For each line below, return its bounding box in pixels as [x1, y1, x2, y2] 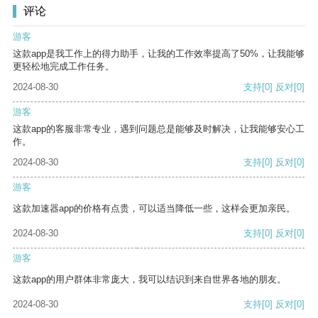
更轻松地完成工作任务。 [13, 61, 114, 72]
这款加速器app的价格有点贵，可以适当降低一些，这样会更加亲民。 [13, 203, 295, 214]
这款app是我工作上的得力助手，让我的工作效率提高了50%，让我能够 [13, 48, 305, 60]
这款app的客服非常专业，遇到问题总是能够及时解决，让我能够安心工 [13, 124, 305, 135]
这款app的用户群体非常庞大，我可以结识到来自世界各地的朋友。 [13, 274, 286, 285]
